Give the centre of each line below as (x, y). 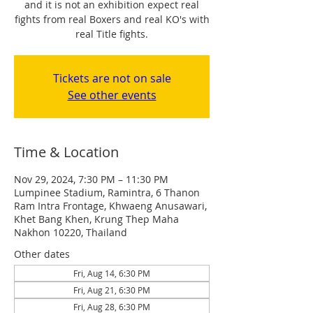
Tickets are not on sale (112, 78)
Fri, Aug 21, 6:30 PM (112, 290)
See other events (112, 95)
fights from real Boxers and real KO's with (112, 19)
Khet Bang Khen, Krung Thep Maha (96, 219)
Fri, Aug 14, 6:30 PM (112, 273)
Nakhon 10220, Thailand (71, 232)
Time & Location (66, 152)
